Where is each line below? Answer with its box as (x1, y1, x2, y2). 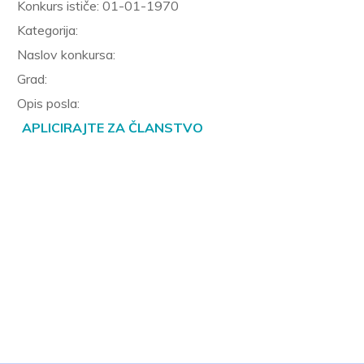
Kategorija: (17, 21, 78, 38)
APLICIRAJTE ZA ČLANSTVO (22, 119, 203, 136)
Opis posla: (17, 94, 80, 111)
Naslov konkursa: (17, 45, 115, 63)
